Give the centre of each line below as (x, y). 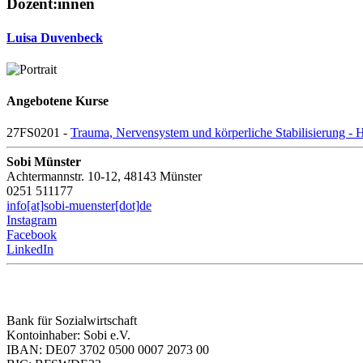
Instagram (32, 220)
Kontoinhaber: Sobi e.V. (68, 335)
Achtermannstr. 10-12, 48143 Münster (104, 177)
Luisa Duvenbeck (55, 37)
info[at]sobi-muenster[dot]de (79, 206)
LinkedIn (30, 250)
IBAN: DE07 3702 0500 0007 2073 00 (108, 350)
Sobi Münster (44, 162)
